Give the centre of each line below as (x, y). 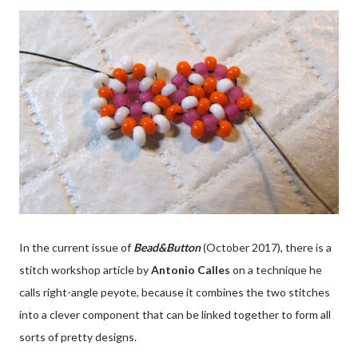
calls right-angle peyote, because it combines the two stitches (175, 292)
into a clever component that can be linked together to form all (175, 315)
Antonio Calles (191, 270)
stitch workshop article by (85, 270)
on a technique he (276, 270)
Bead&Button (167, 248)
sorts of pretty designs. (78, 337)
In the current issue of (76, 248)
